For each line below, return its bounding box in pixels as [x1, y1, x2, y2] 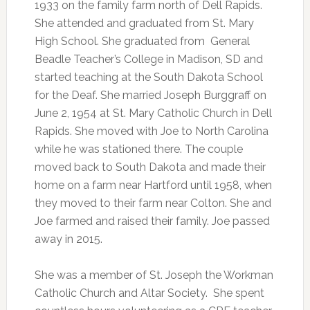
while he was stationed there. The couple [34, 142, 243, 156]
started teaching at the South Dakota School [34, 70, 263, 84]
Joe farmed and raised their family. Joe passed [34, 214, 270, 228]
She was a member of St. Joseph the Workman [34, 268, 273, 282]
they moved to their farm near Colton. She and [34, 196, 271, 210]
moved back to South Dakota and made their [34, 160, 266, 174]
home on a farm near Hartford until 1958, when [34, 178, 272, 192]
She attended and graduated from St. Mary [34, 16, 254, 30]
